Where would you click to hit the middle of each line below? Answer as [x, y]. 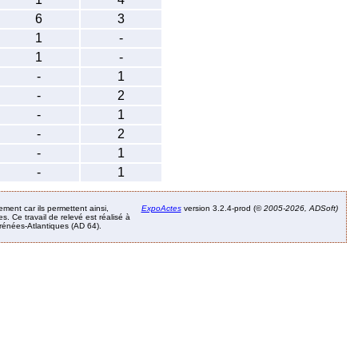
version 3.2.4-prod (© [221, 208]
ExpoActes [161, 208]
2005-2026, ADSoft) [299, 208]
